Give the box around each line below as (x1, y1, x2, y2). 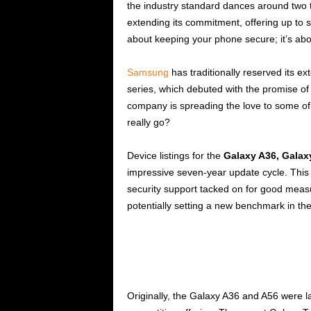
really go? (126, 117, 170, 128)
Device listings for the (126, 150, 224, 162)
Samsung (126, 67, 169, 78)
